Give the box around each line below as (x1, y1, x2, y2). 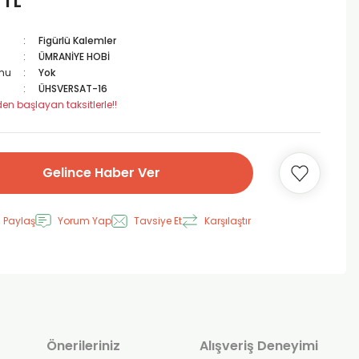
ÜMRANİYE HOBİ (38, 50, 110, 63)
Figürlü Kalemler (38, 34, 116, 47)
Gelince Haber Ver (42, 163, 160, 182)
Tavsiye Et (134, 214, 182, 228)
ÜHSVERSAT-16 (38, 82, 107, 95)
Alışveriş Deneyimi (199, 337, 318, 355)
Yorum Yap (58, 214, 111, 228)
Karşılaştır (204, 214, 251, 228)
